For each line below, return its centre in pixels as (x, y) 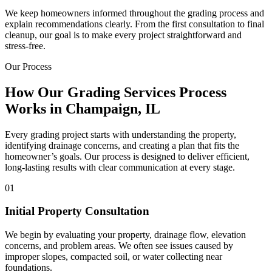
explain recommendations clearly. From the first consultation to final (134, 24)
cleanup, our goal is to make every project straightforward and (123, 35)
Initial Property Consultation (77, 211)
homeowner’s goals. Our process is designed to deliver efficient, (127, 156)
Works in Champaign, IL (83, 108)
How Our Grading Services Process (116, 92)
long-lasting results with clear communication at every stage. (120, 167)
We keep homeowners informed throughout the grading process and (134, 13)
